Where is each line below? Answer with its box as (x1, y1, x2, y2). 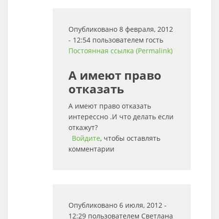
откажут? (68, 123, 98, 132)
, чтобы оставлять (100, 133, 160, 143)
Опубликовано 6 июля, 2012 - (68, 200, 167, 210)
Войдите (72, 133, 100, 143)
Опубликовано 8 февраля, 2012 (68, 24, 173, 34)
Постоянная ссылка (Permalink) (68, 46, 173, 55)
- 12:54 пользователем (68, 35, 146, 44)
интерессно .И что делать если (68, 112, 174, 121)
